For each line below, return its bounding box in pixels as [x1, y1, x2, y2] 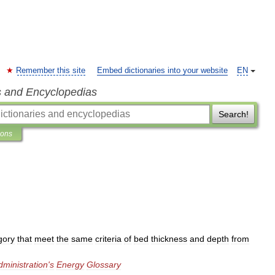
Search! [218, 109, 249, 119]
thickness [151, 234, 187, 244]
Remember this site [16, 66, 85, 75]
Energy [56, 260, 84, 269]
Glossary [87, 260, 121, 269]
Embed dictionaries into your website [97, 66, 228, 75]
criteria [95, 234, 122, 244]
